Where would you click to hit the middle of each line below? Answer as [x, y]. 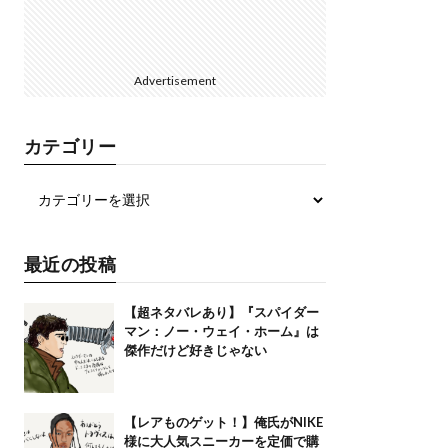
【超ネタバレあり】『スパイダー [221, 312]
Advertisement [174, 80]
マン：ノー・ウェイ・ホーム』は [221, 331]
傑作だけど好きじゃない [195, 350]
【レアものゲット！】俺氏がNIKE [223, 422]
